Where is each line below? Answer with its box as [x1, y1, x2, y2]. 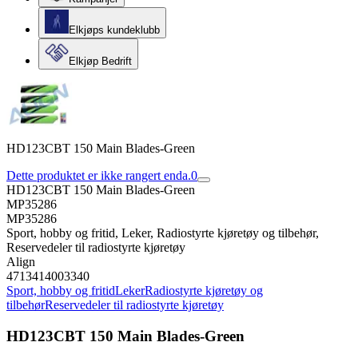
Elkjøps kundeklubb [69, 24, 160, 36]
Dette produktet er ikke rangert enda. [6, 169, 191, 182]
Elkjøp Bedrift [69, 55, 132, 67]
